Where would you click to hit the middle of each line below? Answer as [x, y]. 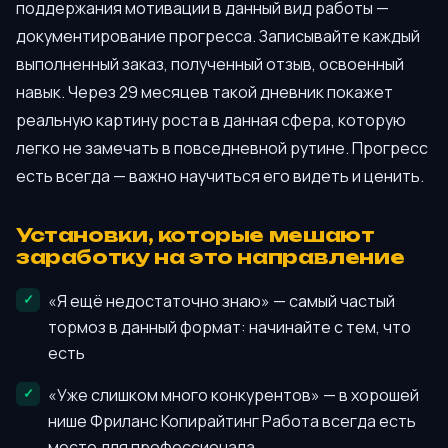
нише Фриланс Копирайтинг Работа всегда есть [232, 420]
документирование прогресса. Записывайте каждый [218, 35]
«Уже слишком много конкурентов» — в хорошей [233, 394]
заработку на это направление [210, 257]
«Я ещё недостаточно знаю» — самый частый [221, 300]
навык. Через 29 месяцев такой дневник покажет [204, 91]
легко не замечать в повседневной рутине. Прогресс [222, 147]
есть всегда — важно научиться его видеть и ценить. [220, 175]
